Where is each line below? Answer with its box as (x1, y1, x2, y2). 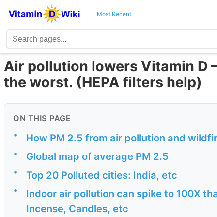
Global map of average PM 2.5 (26, 150, 169, 163)
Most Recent (96, 10, 131, 17)
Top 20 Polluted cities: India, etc (26, 169, 177, 181)
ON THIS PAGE (13, 113, 71, 124)
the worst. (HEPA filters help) (4, 74, 202, 91)
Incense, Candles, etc (26, 202, 128, 215)
